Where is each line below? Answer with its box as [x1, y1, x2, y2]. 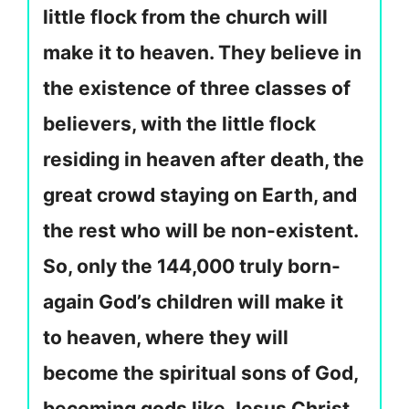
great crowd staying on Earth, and [43, 184, 357, 207]
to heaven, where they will [43, 326, 288, 350]
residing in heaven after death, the [43, 148, 364, 172]
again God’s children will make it [43, 290, 343, 314]
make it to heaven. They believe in [43, 41, 362, 65]
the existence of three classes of [43, 77, 351, 100]
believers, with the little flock [43, 112, 316, 136]
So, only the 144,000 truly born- [43, 255, 341, 278]
